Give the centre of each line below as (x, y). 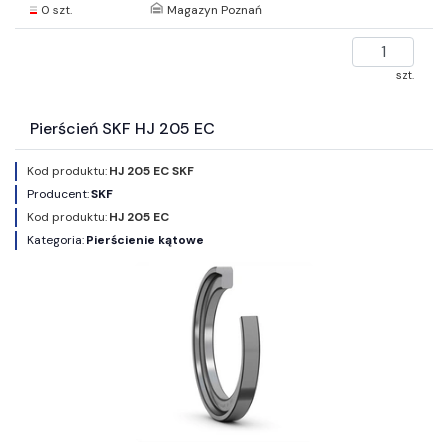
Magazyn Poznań (215, 10)
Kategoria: (55, 239)
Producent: (58, 193)
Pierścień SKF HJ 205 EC (122, 128)
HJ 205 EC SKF (151, 170)
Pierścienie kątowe (145, 239)
